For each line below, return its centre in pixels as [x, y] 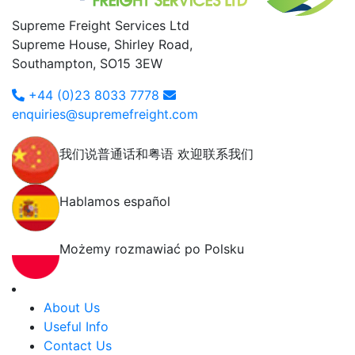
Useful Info [76, 326]
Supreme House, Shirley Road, [102, 44]
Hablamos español [115, 201]
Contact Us [78, 345]
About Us [72, 307]
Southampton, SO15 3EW [87, 63]
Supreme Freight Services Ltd [101, 25]
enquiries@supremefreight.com [105, 114]
